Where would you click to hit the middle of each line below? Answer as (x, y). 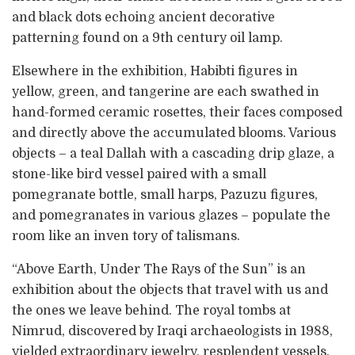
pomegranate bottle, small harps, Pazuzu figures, (165, 195)
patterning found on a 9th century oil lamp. (147, 38)
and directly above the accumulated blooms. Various (174, 133)
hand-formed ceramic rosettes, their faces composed (177, 112)
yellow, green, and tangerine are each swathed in (166, 92)
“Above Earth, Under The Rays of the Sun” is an (159, 269)
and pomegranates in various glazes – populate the (171, 215)
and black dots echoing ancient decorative (143, 17)
